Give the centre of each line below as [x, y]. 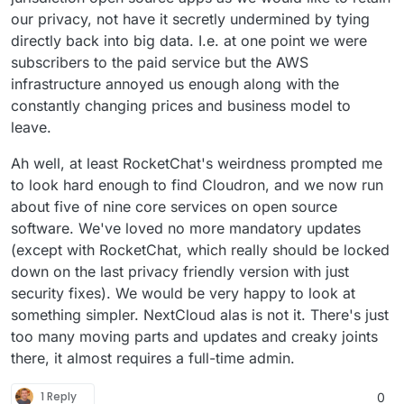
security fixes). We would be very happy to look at [183, 293]
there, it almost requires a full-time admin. [153, 358]
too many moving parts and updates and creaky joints [194, 336]
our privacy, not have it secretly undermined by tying [190, 18]
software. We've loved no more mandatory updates [186, 228]
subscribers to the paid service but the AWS [160, 62]
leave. [31, 127]
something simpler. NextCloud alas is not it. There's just [200, 314]
